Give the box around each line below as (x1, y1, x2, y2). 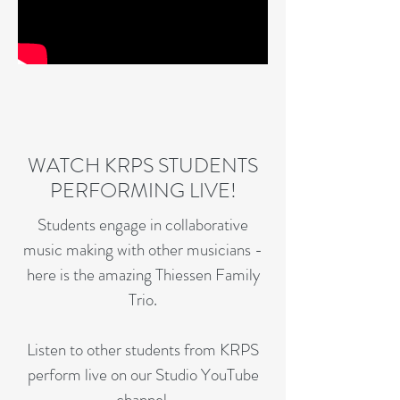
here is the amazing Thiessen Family (26, 262, 260, 287)
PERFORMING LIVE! (49, 176, 237, 205)
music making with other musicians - (23, 237, 262, 262)
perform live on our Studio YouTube (27, 362, 259, 387)
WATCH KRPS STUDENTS (28, 151, 258, 180)
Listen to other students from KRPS (27, 337, 259, 362)
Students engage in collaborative (37, 212, 248, 237)
